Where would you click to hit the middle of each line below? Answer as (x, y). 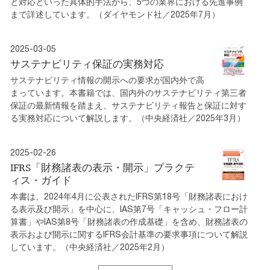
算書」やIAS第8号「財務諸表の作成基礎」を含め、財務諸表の (129, 221)
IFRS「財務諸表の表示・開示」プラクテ (102, 167)
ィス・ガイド (41, 180)
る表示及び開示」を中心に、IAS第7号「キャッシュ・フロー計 (129, 209)
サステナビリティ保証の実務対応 (87, 64)
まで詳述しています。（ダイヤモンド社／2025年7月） (115, 14)
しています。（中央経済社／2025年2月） (90, 246)
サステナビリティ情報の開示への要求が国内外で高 (107, 80)
